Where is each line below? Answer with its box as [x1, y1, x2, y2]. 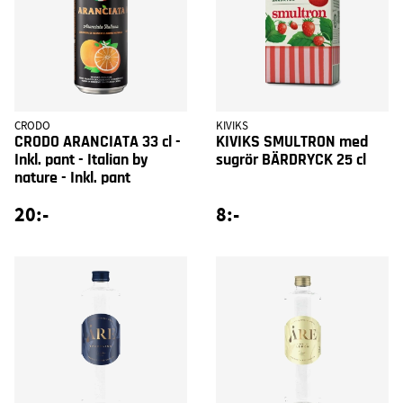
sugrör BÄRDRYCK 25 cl [216, 151, 366, 168]
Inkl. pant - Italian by [14, 151, 148, 168]
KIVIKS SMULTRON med [216, 133, 368, 150]
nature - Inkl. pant [14, 169, 130, 186]
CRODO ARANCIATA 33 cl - [14, 133, 181, 150]
